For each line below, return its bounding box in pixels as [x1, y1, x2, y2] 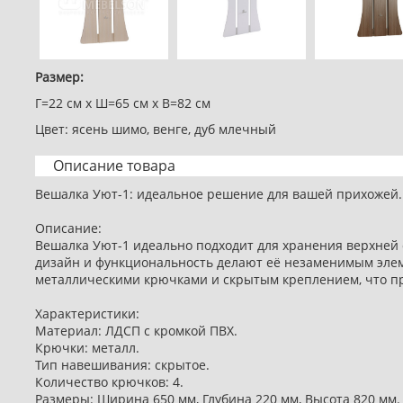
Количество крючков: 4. [35, 373, 184, 391]
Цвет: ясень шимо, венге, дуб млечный [35, 121, 276, 139]
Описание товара [53, 156, 175, 176]
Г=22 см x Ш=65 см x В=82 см [35, 94, 210, 112]
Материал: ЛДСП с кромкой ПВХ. [35, 322, 237, 340]
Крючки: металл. [35, 339, 139, 357]
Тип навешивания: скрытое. [35, 356, 210, 374]
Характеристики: [35, 305, 139, 323]
